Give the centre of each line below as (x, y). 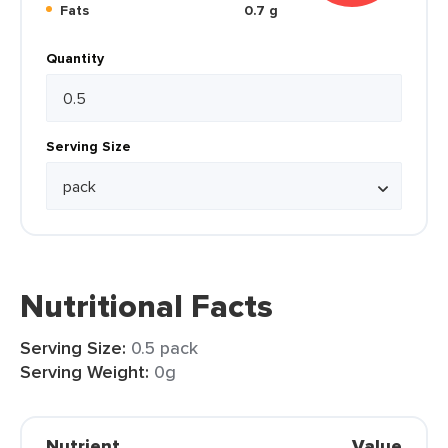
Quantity (75, 58)
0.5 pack (164, 347)
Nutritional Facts (146, 306)
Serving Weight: (84, 372)
